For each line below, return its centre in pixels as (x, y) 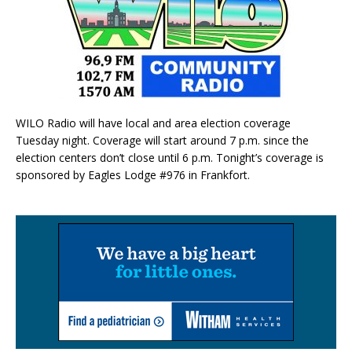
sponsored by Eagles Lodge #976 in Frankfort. (133, 174)
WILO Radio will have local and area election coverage (153, 123)
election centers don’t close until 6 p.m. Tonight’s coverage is (170, 157)
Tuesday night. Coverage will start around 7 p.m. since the (162, 140)
